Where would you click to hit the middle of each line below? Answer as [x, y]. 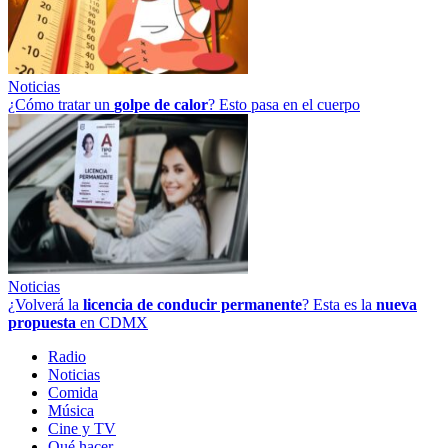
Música [71, 410]
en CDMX [112, 322]
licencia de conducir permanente [192, 304]
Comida [73, 392]
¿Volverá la [45, 304]
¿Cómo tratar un [61, 104]
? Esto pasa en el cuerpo [284, 104]
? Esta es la [339, 304]
